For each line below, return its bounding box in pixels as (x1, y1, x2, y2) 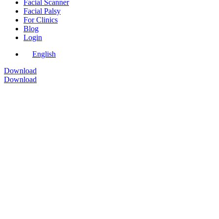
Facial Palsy (23, 6, 61, 15)
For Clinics (23, 15, 58, 24)
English (32, 49, 56, 58)
